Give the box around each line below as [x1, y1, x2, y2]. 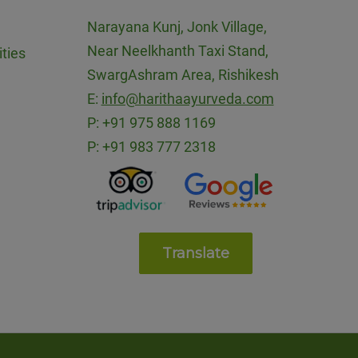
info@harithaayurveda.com [101, 90, 274, 108]
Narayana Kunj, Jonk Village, [86, 18, 267, 36]
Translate [161, 244, 229, 262]
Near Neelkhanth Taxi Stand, [86, 42, 268, 60]
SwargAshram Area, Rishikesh [86, 66, 279, 84]
